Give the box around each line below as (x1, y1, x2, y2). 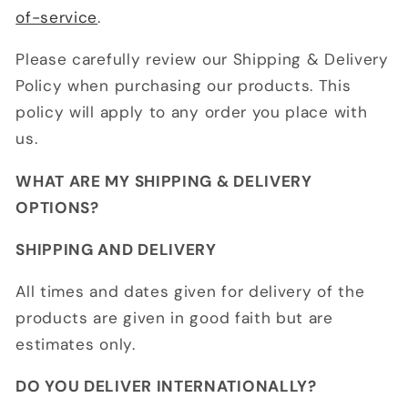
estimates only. (15, 334, 136, 355)
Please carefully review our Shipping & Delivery (15, 49, 389, 70)
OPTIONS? (15, 197, 99, 218)
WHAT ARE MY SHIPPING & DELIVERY (15, 170, 312, 191)
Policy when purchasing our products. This (15, 76, 352, 97)
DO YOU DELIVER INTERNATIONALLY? (15, 376, 317, 397)
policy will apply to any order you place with (15, 102, 368, 123)
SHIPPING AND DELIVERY (15, 239, 217, 260)
